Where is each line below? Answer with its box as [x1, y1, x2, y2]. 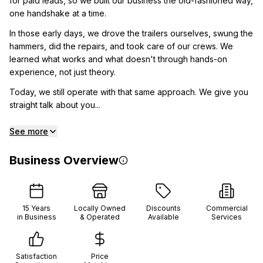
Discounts [146, 204, 181, 213]
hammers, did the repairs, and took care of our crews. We [9, 41, 233, 51]
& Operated [80, 213, 120, 221]
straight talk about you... [9, 100, 100, 110]
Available [147, 213, 179, 221]
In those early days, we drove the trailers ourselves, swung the [9, 28, 253, 38]
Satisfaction [16, 252, 57, 261]
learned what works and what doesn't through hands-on [9, 54, 227, 64]
